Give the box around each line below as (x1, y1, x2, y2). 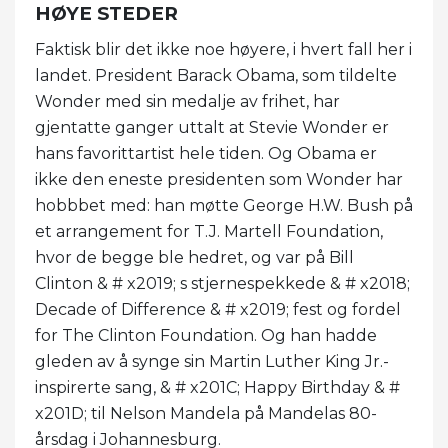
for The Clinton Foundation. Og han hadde (35, 325, 377, 345)
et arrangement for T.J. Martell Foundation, (35, 221, 383, 241)
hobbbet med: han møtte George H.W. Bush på (35, 195, 413, 215)
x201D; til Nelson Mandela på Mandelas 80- (35, 403, 377, 423)
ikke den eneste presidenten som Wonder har (35, 169, 403, 189)
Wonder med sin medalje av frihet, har (35, 91, 340, 111)
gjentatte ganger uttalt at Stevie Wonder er (35, 117, 389, 137)
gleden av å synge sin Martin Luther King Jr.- (35, 351, 389, 371)
